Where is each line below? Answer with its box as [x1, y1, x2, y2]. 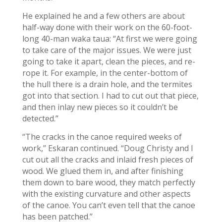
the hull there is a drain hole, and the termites [22, 79, 192, 90]
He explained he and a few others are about [22, 10, 185, 21]
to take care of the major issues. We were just [22, 45, 191, 55]
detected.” [22, 113, 58, 124]
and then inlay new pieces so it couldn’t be [22, 102, 178, 112]
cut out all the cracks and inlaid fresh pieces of [22, 154, 193, 165]
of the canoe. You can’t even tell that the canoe [22, 200, 195, 211]
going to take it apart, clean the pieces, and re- [22, 56, 195, 67]
